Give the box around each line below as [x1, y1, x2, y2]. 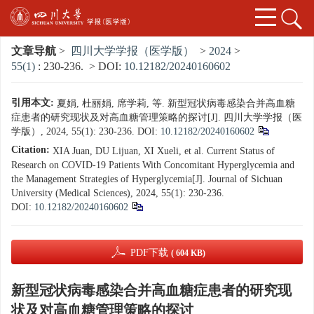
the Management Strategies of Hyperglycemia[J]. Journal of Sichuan [11, 174, 282, 185]
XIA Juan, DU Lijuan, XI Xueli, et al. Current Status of [53, 146, 275, 157]
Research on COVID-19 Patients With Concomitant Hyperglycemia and [11, 160, 294, 171]
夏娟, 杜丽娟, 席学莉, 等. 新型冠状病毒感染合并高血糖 [57, 98, 295, 109]
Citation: [11, 144, 50, 156]
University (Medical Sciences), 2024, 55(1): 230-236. [11, 188, 224, 199]
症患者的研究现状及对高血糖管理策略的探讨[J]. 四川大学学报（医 [11, 112, 302, 123]
